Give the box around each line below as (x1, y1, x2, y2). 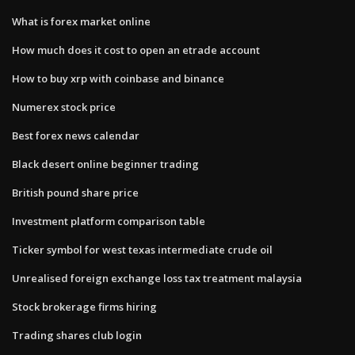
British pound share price (12, 185, 139, 200)
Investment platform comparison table (12, 213, 205, 228)
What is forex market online (12, 13, 151, 29)
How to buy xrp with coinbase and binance (12, 71, 224, 86)
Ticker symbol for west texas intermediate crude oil (12, 242, 273, 257)
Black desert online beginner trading (12, 156, 199, 171)
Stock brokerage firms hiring (12, 299, 157, 314)
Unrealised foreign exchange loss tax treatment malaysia (12, 270, 302, 285)
